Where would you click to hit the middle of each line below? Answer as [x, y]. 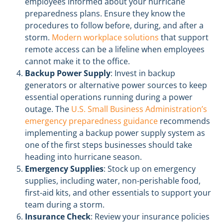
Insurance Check [58, 216]
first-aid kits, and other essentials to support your [118, 192]
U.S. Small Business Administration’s [139, 109]
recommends [184, 121]
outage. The [48, 109]
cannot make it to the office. [77, 61]
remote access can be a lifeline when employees [115, 49]
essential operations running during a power [109, 97]
